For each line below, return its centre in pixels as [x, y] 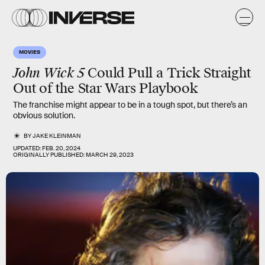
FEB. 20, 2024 [61, 148]
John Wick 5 [49, 73]
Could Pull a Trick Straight [167, 73]
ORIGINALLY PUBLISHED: [49, 155]
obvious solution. [44, 115]
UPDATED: [28, 148]
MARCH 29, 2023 [110, 155]
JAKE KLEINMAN [57, 136]
